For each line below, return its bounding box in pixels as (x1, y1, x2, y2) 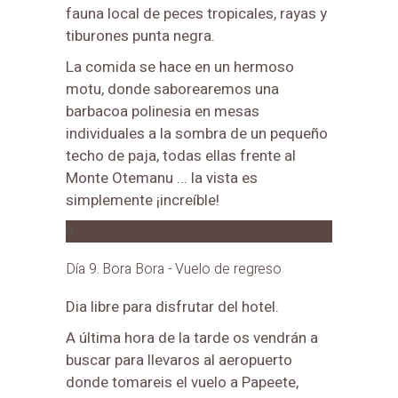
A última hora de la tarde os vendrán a (66, 326, 318, 349)
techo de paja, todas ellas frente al (66, 144, 296, 167)
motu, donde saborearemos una (66, 77, 279, 100)
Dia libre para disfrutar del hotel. (66, 295, 279, 318)
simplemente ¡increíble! (66, 188, 219, 211)
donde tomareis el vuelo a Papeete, (66, 370, 298, 394)
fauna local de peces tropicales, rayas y (66, 2, 327, 25)
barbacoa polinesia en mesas (66, 99, 259, 123)
